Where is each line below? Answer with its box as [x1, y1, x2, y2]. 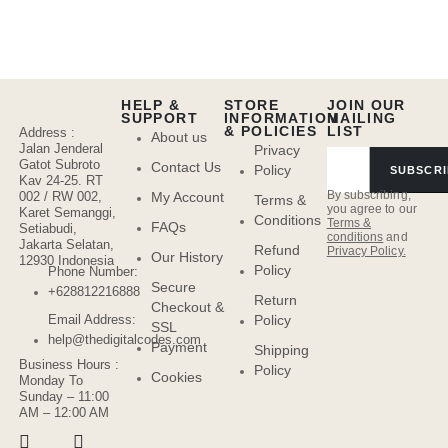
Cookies [150, 368, 202, 385]
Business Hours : [18, 357, 119, 373]
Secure [150, 278, 196, 295]
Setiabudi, [18, 221, 77, 237]
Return [253, 291, 297, 308]
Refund [253, 241, 300, 258]
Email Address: [48, 311, 137, 327]
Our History [150, 248, 223, 265]
